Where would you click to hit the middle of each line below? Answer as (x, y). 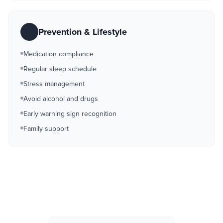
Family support (46, 129)
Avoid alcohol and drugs (61, 99)
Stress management (54, 84)
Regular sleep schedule (60, 69)
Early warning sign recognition (70, 114)
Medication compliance (58, 54)
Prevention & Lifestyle (83, 32)
